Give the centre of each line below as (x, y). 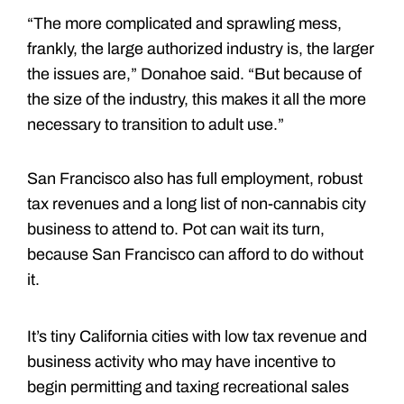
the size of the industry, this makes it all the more (197, 99)
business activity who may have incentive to (181, 361)
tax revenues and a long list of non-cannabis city (197, 203)
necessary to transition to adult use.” (156, 124)
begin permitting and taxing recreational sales (188, 386)
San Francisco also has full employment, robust (195, 178)
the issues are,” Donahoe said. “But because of (194, 73)
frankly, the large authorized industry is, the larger (201, 48)
